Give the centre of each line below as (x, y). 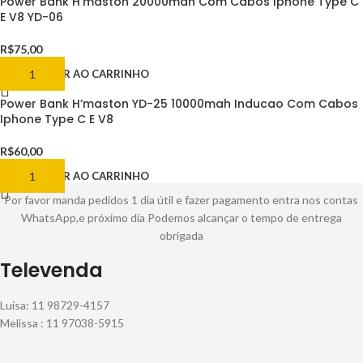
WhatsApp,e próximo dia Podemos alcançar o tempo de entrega (181, 218)
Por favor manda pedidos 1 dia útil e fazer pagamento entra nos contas (181, 200)
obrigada (181, 236)
